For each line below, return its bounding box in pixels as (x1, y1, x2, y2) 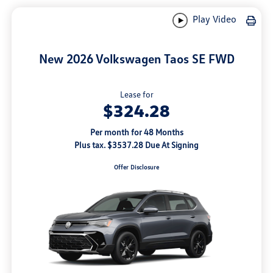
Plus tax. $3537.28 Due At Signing (74, 140, 199, 151)
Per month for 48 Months (90, 127, 183, 138)
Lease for (119, 89, 154, 100)
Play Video (190, 13, 236, 26)
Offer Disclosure (114, 163, 159, 171)
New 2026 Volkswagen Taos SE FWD (38, 51, 235, 67)
